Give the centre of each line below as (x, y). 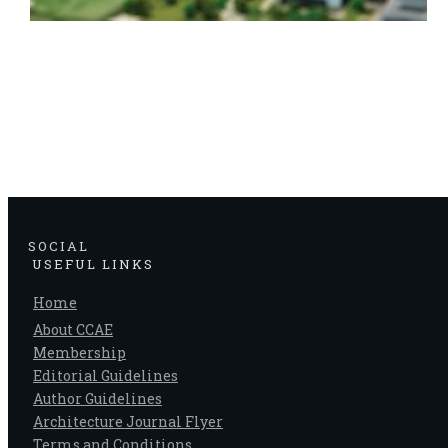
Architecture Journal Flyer (128, 421)
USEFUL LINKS (93, 263)
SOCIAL (58, 245)
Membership (79, 352)
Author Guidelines (97, 398)
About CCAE (73, 329)
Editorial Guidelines (105, 375)
